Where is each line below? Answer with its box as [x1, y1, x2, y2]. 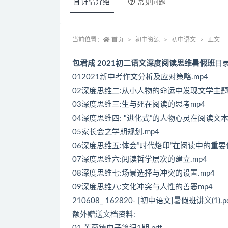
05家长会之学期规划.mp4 [72, 128, 159, 136]
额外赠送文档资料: [72, 210, 135, 218]
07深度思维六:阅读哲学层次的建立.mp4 [72, 155, 207, 163]
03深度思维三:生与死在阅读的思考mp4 [72, 100, 205, 108]
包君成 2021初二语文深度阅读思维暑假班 [72, 59, 215, 67]
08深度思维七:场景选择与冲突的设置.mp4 [72, 169, 215, 177]
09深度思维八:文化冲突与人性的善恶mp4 [72, 183, 213, 191]
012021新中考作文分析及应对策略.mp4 [72, 73, 208, 81]
